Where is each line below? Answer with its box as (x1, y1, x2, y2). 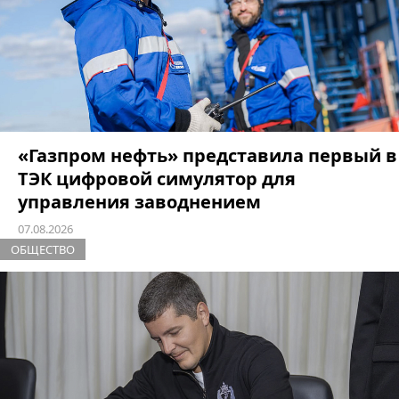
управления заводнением (18, 189, 261, 214)
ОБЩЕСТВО (11, 240, 75, 257)
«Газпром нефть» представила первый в (18, 142, 397, 167)
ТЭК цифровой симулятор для (18, 166, 296, 191)
